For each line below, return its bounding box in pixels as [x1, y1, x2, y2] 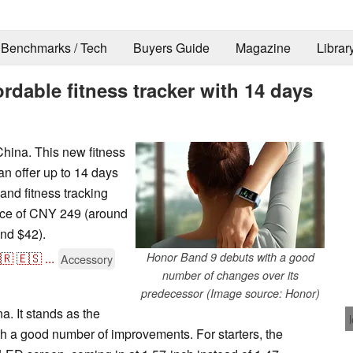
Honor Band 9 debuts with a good [146, 248, 314, 265]
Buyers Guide [132, 39, 210, 58]
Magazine [235, 39, 291, 58]
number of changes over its [162, 266, 299, 283]
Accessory [61, 250, 113, 267]
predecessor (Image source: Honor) [140, 284, 320, 301]
